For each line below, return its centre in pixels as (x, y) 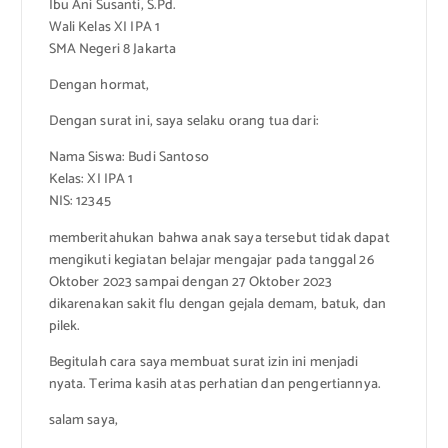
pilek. (64, 326)
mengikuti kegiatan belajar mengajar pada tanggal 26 (211, 260)
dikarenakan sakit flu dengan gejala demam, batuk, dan (217, 304)
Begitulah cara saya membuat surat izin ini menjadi (203, 362)
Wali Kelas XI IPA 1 (104, 28)
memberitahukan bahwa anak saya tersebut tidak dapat (219, 238)
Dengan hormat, (99, 86)
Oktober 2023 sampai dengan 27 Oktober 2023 (190, 282)
